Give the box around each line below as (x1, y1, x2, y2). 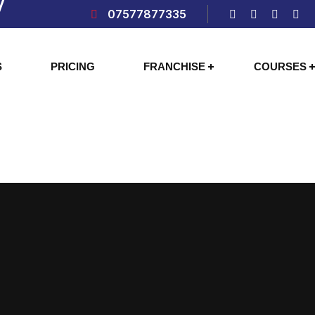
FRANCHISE (143, 60, 206, 72)
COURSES (254, 60, 307, 72)
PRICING (51, 60, 96, 72)
